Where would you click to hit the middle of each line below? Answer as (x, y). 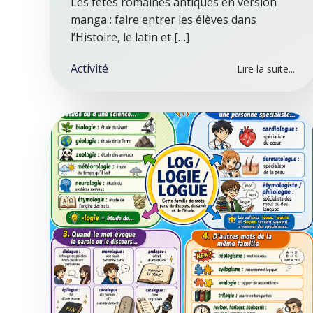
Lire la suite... (265, 69)
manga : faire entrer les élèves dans (163, 20)
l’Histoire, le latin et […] (130, 37)
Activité (89, 68)
